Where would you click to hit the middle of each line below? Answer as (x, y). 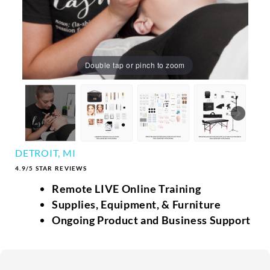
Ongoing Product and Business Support (151, 220)
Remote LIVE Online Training (126, 188)
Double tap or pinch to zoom (135, 65)
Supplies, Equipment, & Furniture (136, 204)
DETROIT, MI (46, 152)
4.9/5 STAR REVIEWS (51, 168)
